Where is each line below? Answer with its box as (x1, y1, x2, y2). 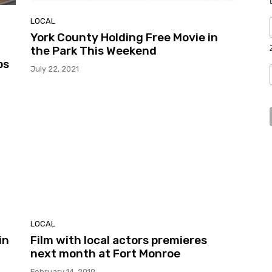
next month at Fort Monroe (30, 246, 180, 261)
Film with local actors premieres (30, 233, 207, 248)
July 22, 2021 (30, 64, 79, 73)
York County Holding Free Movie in (30, 30, 218, 44)
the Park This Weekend (30, 43, 157, 58)
